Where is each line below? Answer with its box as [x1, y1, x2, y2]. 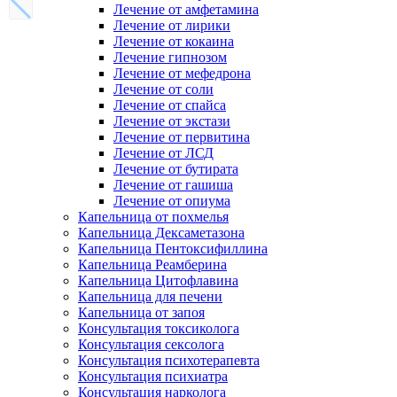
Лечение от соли [113, 82, 214, 97]
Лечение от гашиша [113, 177, 233, 192]
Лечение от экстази [113, 113, 230, 128]
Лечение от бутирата [113, 161, 238, 176]
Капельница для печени [78, 289, 222, 304]
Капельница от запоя [78, 305, 205, 320]
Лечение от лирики [113, 18, 230, 33]
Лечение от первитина [113, 129, 250, 144]
